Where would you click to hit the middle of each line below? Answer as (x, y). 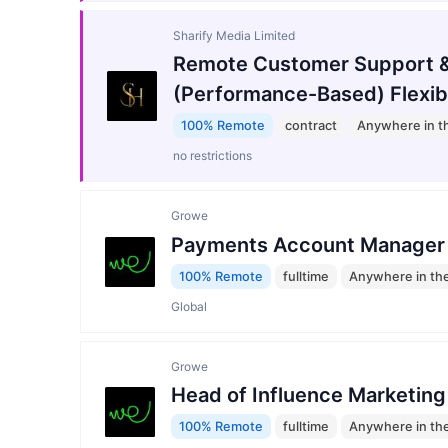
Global (189, 307)
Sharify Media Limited (234, 35)
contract (311, 125)
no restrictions (212, 156)
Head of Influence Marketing (308, 395)
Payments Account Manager (308, 244)
